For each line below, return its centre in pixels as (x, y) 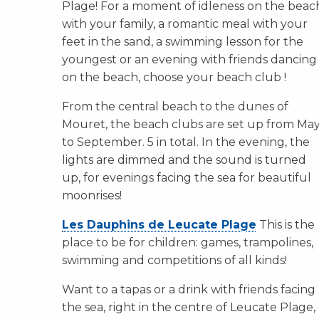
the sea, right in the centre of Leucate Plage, (189, 307)
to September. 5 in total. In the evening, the (186, 142)
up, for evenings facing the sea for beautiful (187, 178)
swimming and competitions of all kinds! (174, 260)
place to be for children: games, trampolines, (188, 242)
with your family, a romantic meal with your (185, 24)
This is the (286, 225)
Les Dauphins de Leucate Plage (159, 225)
